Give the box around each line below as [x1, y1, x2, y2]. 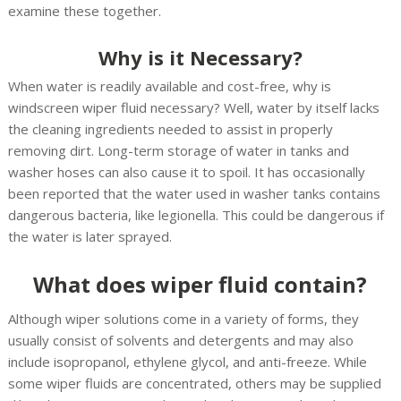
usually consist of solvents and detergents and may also [7, 330, 354, 349]
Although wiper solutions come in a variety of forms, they [7, 309, 359, 328]
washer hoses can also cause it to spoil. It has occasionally [7, 162, 365, 181]
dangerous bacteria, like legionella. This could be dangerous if [7, 205, 384, 224]
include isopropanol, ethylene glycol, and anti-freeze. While [7, 352, 367, 371]
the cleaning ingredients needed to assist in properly [7, 119, 333, 138]
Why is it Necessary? [98, 43, 303, 71]
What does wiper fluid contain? [33, 269, 368, 299]
